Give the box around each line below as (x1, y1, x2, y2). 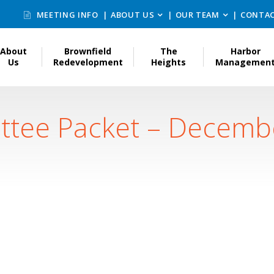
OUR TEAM (175, 9, 220, 21)
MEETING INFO (34, 9, 98, 21)
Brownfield (64, 45, 112, 57)
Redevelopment (53, 56, 123, 68)
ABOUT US (111, 9, 155, 21)
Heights (151, 56, 187, 68)
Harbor (230, 45, 261, 57)
